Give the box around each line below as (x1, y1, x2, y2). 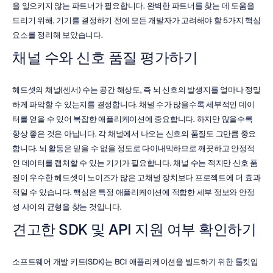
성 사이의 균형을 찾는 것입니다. (12, 202, 122, 212)
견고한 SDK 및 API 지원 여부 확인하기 (12, 220, 256, 239)
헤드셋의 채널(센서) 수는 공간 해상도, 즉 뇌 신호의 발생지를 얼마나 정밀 (12, 85, 261, 95)
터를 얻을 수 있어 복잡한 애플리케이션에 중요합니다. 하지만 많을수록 (12, 114, 253, 124)
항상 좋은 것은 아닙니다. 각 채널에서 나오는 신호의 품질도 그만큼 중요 (12, 129, 256, 139)
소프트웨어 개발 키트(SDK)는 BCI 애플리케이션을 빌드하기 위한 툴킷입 (12, 257, 258, 267)
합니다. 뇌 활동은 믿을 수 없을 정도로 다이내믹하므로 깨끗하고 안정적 (12, 143, 255, 154)
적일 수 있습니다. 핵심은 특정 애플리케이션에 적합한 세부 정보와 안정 (12, 187, 255, 197)
